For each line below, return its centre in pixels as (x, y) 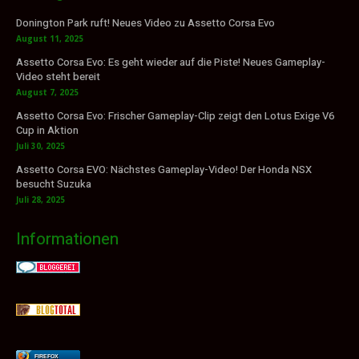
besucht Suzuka (54, 184)
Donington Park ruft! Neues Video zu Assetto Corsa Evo (145, 22)
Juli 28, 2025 (40, 199)
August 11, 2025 (50, 38)
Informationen (67, 239)
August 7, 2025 (47, 92)
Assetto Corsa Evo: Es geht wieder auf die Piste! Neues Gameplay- (171, 62)
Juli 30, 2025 (40, 145)
